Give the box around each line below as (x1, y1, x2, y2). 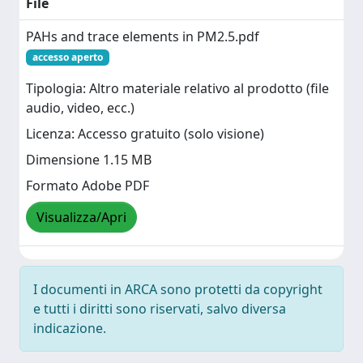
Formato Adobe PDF (26, 177, 149, 195)
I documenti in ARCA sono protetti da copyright (33, 280, 322, 298)
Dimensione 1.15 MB (26, 151, 152, 169)
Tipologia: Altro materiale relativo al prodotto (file (26, 79, 329, 98)
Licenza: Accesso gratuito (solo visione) (26, 125, 264, 143)
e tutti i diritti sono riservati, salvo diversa (33, 300, 286, 318)
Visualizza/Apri (36, 208, 126, 227)
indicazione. (33, 319, 106, 337)
